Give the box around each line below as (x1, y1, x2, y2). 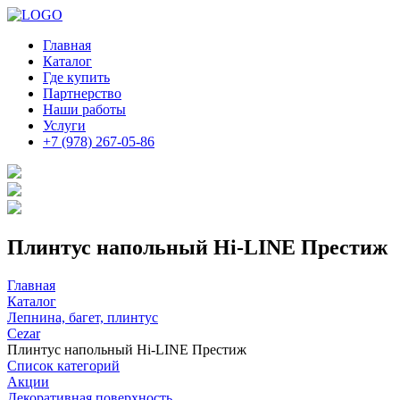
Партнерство (43, 86, 121, 101)
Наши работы (43, 102, 126, 117)
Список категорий (7, 357, 120, 373)
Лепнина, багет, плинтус (7, 309, 158, 325)
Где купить (43, 70, 110, 85)
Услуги (43, 118, 86, 133)
